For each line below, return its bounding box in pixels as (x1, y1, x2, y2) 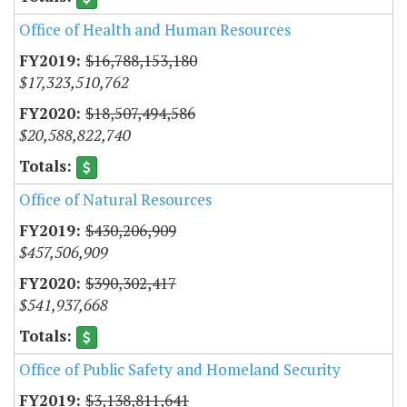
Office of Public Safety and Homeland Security (19, 359, 341, 381)
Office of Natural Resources (19, 189, 212, 211)
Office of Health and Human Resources (19, 18, 291, 40)
